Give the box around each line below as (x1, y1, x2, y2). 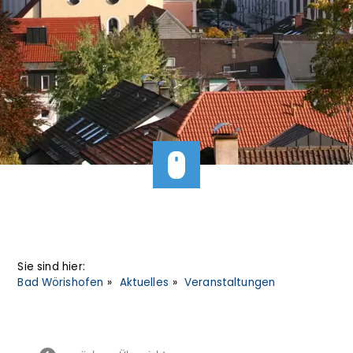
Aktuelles (119, 275, 169, 291)
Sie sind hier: (17, 259, 85, 275)
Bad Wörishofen (17, 275, 104, 291)
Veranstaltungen (184, 275, 276, 291)
